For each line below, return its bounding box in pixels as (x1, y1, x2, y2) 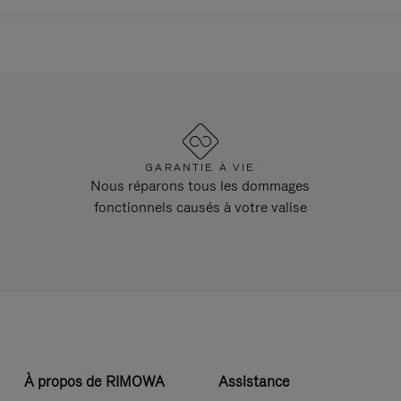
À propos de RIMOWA (23, 371, 165, 392)
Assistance (218, 371, 290, 392)
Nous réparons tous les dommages (90, 176, 311, 195)
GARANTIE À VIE (145, 160, 256, 175)
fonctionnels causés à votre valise (93, 198, 307, 217)
